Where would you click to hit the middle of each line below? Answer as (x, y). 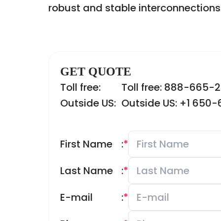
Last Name (87, 171)
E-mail (76, 197)
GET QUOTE (96, 72)
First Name (86, 144)
